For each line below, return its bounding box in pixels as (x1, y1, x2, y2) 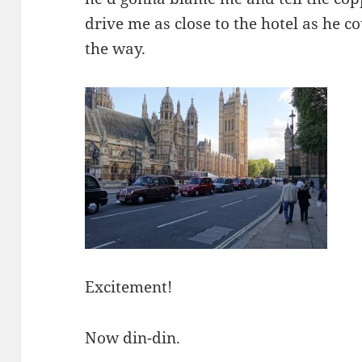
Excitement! (85, 276, 173, 297)
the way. (85, 37, 146, 59)
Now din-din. (85, 326, 181, 348)
